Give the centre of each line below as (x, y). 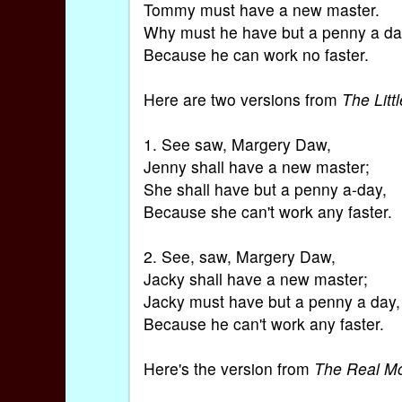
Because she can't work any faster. (268, 212)
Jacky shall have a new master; (256, 279)
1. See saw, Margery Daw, (238, 144)
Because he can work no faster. (257, 55)
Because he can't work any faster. (264, 324)
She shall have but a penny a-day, (266, 189)
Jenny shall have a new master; (257, 167)
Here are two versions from (243, 100)
